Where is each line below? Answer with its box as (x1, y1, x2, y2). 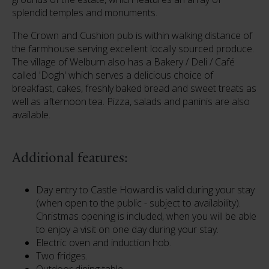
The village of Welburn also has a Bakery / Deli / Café (12, 55, 235, 68)
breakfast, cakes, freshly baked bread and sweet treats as (12, 82, 256, 95)
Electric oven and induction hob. (36, 236, 171, 249)
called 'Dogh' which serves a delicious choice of (12, 68, 213, 82)
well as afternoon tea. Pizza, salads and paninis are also (12, 95, 250, 108)
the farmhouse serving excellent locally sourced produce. (12, 42, 254, 55)
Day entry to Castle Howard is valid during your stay (36, 183, 255, 196)
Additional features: (12, 151, 128, 166)
